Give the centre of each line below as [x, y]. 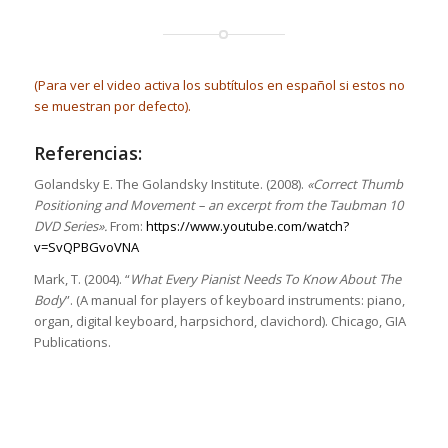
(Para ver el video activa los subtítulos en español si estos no [219, 84]
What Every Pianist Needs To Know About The [265, 278]
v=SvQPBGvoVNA [86, 246]
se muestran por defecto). [112, 105]
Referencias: [87, 152]
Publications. [72, 341]
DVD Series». [70, 225]
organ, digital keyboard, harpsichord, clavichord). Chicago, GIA [219, 320]
